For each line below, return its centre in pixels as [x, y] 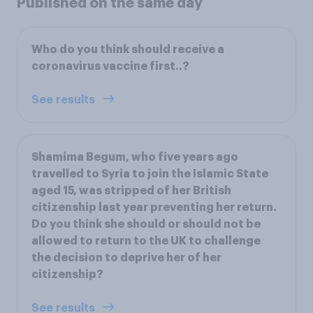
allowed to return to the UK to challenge [146, 241]
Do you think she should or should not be [146, 225]
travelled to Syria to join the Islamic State [150, 174]
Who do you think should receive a [128, 50]
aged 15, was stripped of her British [131, 191]
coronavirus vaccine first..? [110, 67]
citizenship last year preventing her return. [154, 208]
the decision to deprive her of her [126, 258]
